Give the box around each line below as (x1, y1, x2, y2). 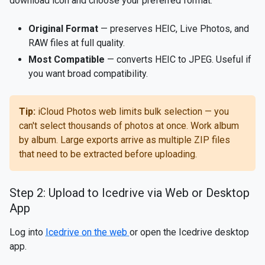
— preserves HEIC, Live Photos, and (98, 23, 249, 34)
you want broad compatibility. (28, 68, 148, 79)
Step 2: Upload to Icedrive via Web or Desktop (9, 186, 250, 200)
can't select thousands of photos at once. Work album (19, 120, 239, 131)
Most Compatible (28, 54, 105, 65)
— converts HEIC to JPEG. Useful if (105, 54, 251, 65)
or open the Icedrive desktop (130, 227, 249, 238)
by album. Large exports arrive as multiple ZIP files (19, 134, 230, 146)
